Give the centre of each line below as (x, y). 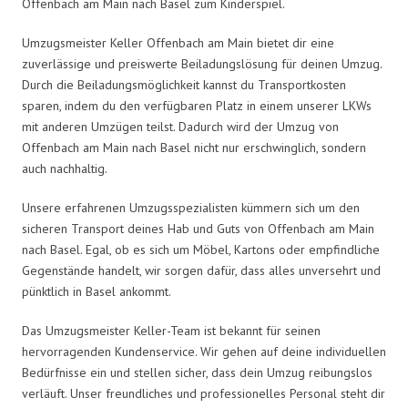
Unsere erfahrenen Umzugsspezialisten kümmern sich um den (191, 207)
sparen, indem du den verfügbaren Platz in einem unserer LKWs (197, 105)
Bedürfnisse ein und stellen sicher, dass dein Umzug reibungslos (197, 372)
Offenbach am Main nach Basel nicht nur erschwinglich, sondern (194, 147)
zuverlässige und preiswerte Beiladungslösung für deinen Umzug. (202, 63)
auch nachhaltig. (65, 168)
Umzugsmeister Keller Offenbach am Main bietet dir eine (178, 42)
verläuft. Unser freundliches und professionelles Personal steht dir (204, 393)
